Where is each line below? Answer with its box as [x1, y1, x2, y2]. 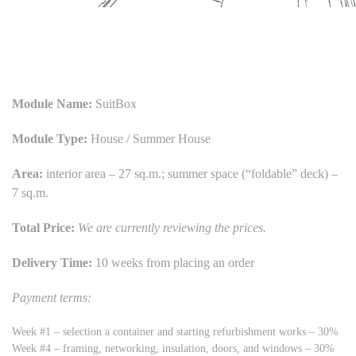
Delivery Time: [12, 256, 95, 270]
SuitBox [92, 97, 137, 111]
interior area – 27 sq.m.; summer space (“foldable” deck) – [43, 167, 338, 181]
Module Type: [12, 132, 91, 146]
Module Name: [12, 97, 92, 111]
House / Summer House [91, 132, 211, 146]
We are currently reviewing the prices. [78, 221, 266, 235]
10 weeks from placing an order [95, 256, 254, 270]
